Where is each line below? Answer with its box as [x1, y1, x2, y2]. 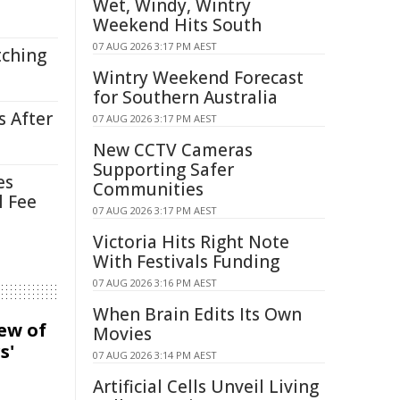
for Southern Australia [93, 86, 278, 109]
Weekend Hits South [93, 13, 262, 37]
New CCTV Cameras [93, 138, 253, 162]
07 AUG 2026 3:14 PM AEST [93, 348, 217, 362]
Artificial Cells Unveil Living [93, 375, 319, 398]
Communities [93, 178, 204, 201]
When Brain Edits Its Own [93, 303, 302, 326]
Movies [93, 322, 152, 346]
